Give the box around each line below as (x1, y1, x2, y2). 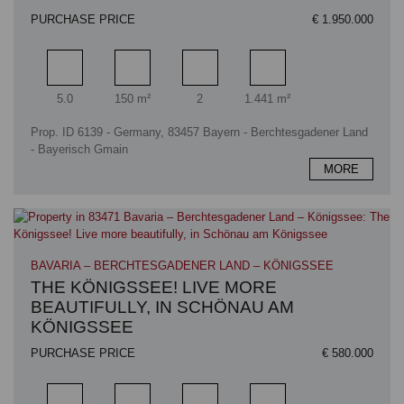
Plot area (266, 80, 314, 95)
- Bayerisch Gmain (31, 142, 129, 156)
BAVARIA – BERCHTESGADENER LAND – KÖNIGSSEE (31, 258, 335, 272)
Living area (131, 80, 188, 95)
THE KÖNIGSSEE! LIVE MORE (31, 277, 278, 297)
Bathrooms (198, 80, 256, 95)
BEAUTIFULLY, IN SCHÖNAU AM (31, 297, 295, 317)
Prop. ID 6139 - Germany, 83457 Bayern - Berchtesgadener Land (31, 125, 369, 139)
